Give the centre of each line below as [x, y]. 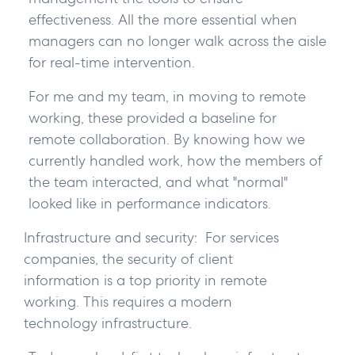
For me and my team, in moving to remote [167, 97]
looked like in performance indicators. [149, 204]
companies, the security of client [128, 259]
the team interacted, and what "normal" [158, 182]
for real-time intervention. [111, 63]
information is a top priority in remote [145, 281]
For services [238, 238]
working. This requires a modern [128, 302]
